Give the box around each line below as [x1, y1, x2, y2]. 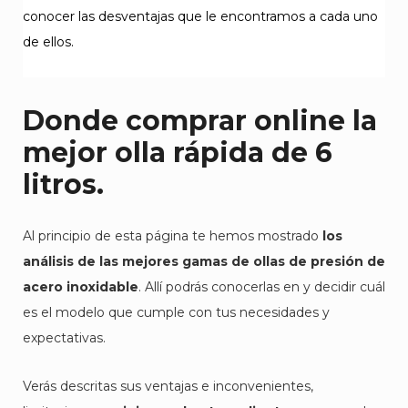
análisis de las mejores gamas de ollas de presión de [23, 253, 385, 270]
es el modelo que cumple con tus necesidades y [23, 304, 330, 321]
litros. [23, 168, 104, 201]
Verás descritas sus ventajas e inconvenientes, [23, 378, 313, 394]
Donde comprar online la [23, 104, 377, 138]
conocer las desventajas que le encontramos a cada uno [23, 8, 378, 25]
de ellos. [23, 34, 74, 50]
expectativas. [23, 330, 106, 346]
